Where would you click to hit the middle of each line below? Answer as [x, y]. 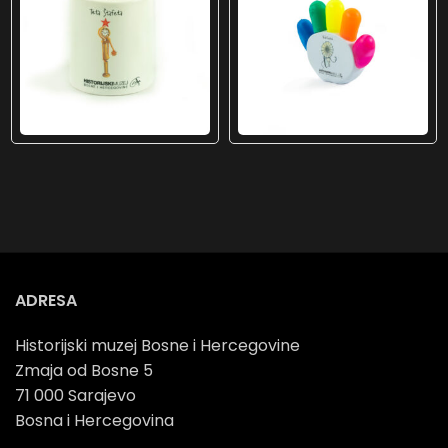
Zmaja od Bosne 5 [84, 371]
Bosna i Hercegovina [94, 421]
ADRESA [46, 301]
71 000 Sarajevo [75, 396]
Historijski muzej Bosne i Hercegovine [157, 346]
